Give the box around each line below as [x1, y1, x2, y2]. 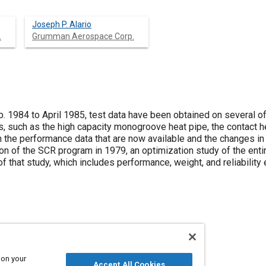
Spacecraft [90, 239, 128, 248]
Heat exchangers [23, 239, 81, 248]
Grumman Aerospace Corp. [32, 31, 134, 41]
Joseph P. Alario [32, 20, 91, 29]
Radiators [138, 239, 171, 248]
